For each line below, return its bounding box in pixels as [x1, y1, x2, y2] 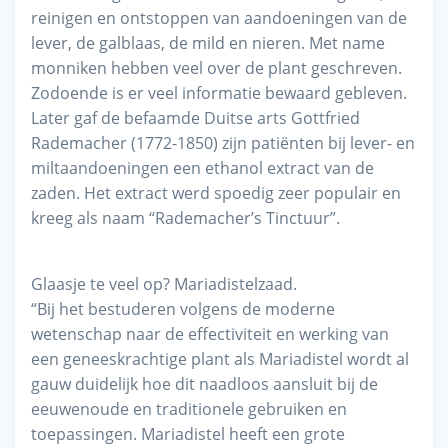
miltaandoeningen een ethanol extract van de [31, 156, 374, 179]
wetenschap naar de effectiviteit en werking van [31, 322, 389, 345]
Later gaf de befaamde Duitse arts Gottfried [31, 106, 360, 129]
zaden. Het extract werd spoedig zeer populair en [31, 181, 401, 204]
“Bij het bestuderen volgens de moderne [31, 297, 335, 320]
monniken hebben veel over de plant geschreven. [31, 56, 402, 79]
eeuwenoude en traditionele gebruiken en [31, 397, 347, 420]
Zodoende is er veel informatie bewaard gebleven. [31, 81, 407, 104]
